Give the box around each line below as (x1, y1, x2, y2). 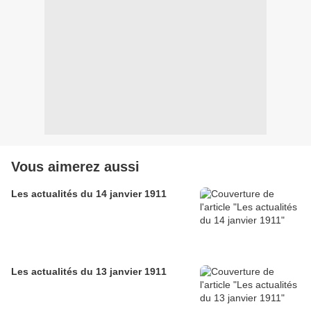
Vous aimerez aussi (11, 158, 140, 174)
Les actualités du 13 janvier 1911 (11, 265, 167, 277)
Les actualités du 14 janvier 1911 (11, 187, 167, 199)
